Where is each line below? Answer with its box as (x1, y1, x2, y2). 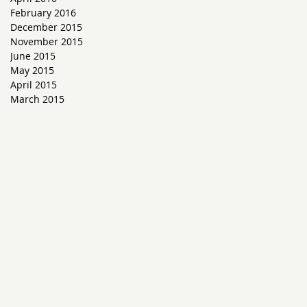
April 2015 (10, 78, 57, 91)
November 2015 (10, 35, 83, 48)
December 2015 (10, 21, 82, 34)
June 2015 (10, 49, 56, 62)
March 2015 (10, 93, 64, 106)
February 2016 (10, 6, 76, 19)
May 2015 (10, 64, 54, 77)
